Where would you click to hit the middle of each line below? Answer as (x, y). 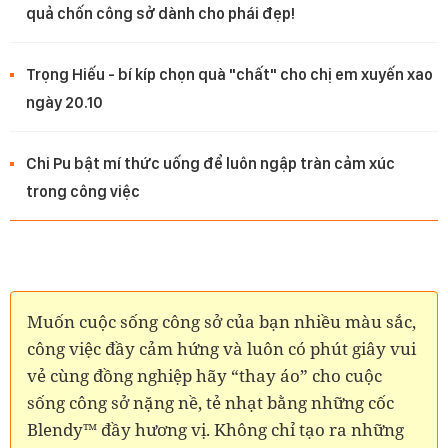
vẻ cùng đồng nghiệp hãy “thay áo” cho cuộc (204, 375)
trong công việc (83, 191)
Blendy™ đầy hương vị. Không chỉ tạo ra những (215, 429)
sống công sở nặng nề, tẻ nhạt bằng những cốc (210, 402)
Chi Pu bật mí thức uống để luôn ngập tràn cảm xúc (210, 163)
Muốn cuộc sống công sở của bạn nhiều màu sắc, (221, 321)
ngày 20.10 (64, 102)
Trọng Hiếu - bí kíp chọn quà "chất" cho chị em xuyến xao (229, 74)
